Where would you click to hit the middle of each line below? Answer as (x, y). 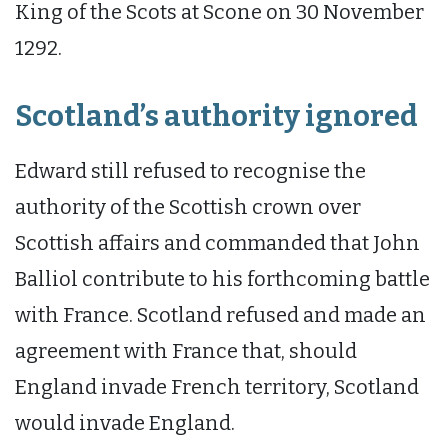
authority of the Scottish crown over (188, 206)
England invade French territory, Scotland (217, 386)
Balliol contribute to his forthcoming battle (222, 278)
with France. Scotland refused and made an (220, 314)
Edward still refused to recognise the (190, 170)
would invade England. (125, 422)
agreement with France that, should (186, 350)
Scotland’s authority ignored (216, 117)
